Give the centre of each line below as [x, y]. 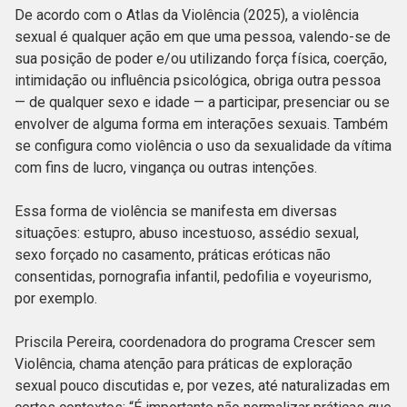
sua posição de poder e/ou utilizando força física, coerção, [201, 59]
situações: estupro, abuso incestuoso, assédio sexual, [187, 233]
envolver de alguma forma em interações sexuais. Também [201, 124]
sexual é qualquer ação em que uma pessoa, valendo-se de [203, 37]
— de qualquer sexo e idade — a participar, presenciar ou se [202, 103]
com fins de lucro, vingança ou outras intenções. [168, 168]
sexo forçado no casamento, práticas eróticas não [173, 255]
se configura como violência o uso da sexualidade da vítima [203, 146]
